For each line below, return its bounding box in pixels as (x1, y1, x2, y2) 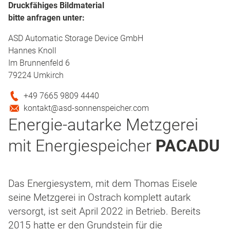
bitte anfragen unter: (8, 12, 85, 23)
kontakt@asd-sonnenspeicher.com (24, 103, 149, 113)
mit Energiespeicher (8, 136, 156, 156)
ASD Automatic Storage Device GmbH (8, 33, 143, 43)
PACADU (156, 136, 220, 156)
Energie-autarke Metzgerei (8, 114, 198, 135)
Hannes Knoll (8, 45, 56, 55)
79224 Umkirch (8, 70, 64, 80)
